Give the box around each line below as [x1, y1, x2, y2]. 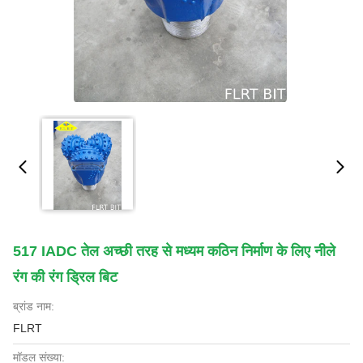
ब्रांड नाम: [13, 300, 54, 313]
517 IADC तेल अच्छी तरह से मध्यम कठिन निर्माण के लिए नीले [13, 243, 335, 259]
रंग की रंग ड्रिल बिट [13, 269, 117, 285]
